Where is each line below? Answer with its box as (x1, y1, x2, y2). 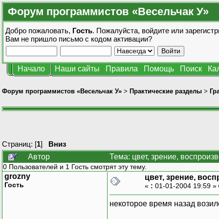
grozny (4, 172, 30, 180)
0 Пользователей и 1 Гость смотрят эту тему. (3, 162, 147, 171)
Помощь (144, 65, 174, 73)
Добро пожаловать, (5, 26, 72, 35)
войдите (142, 26, 169, 35)
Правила (106, 65, 138, 73)
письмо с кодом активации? (59, 35, 152, 43)
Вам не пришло (5, 35, 59, 43)
